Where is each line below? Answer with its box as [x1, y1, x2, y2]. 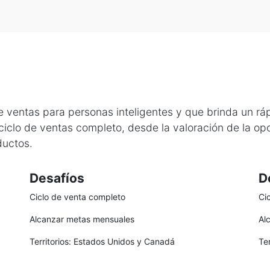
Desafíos [30, 171, 84, 186]
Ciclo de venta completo [30, 192, 125, 202]
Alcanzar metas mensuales [30, 214, 134, 224]
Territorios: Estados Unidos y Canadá [30, 236, 175, 246]
